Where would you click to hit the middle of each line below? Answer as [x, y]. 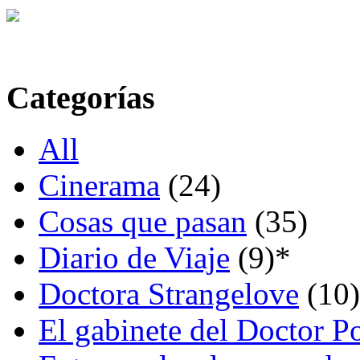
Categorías [81, 97]
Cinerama [99, 186]
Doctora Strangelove [169, 294]
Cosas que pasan [143, 222]
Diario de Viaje [134, 258]
